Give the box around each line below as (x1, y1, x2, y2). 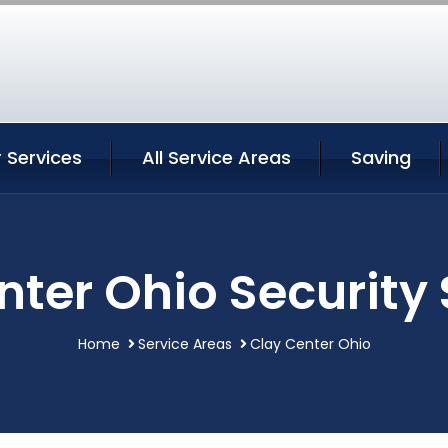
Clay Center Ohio (249, 334, 371, 354)
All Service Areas (142, 145, 291, 170)
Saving (351, 145, 411, 170)
